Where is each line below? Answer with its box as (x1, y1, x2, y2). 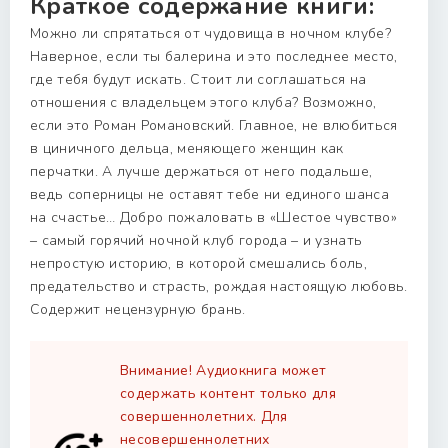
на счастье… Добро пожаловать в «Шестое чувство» (30, 208, 398, 227)
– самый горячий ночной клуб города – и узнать (30, 231, 363, 250)
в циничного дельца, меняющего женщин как (30, 139, 344, 158)
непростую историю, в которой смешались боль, (30, 254, 368, 273)
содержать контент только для (120, 384, 336, 403)
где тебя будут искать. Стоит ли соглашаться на (30, 70, 367, 89)
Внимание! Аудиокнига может (120, 361, 327, 380)
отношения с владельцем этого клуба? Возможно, (30, 93, 377, 112)
